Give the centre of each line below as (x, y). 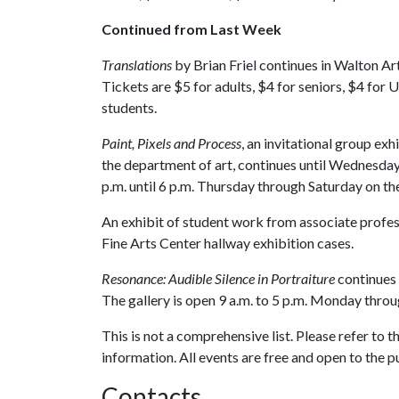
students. (129, 107)
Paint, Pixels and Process (171, 143)
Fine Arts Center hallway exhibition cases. (228, 243)
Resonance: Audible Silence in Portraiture (218, 278)
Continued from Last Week (191, 29)
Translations (137, 65)
